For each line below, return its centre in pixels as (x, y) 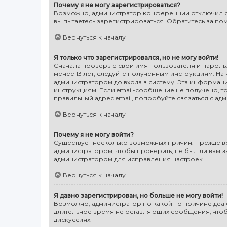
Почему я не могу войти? (94, 134)
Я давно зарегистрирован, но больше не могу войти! (138, 195)
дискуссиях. (73, 219)
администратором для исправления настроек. (129, 159)
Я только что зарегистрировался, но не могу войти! (136, 57)
